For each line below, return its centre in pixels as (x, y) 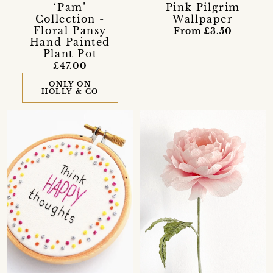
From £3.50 (203, 31)
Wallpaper (203, 19)
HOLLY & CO (70, 91)
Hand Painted (70, 42)
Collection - (70, 19)
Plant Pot (70, 53)
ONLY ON (70, 84)
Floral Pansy (70, 30)
